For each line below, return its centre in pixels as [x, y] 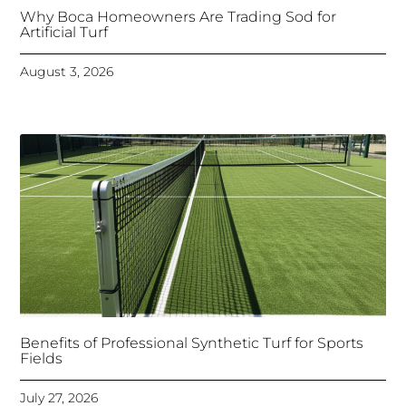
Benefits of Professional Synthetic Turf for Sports [192, 343]
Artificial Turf [64, 33]
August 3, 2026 [67, 72]
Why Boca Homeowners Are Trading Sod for [179, 17]
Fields [42, 359]
